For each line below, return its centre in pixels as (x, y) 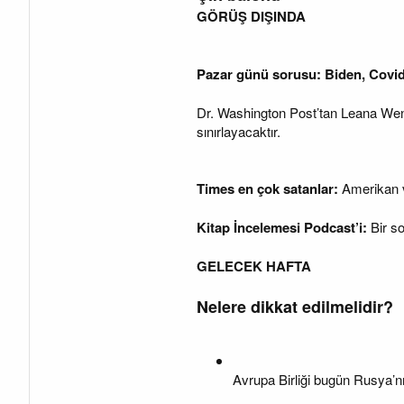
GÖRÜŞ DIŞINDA (251, 16)
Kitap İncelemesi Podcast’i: (284, 227)
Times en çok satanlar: (269, 188)
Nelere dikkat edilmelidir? (295, 307)
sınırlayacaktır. (239, 131)
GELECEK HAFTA (254, 266)
